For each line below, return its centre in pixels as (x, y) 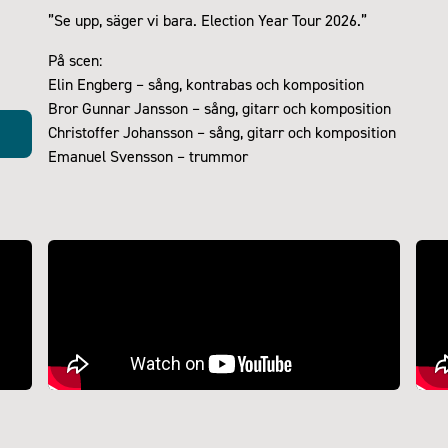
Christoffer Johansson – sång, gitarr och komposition (222, 132)
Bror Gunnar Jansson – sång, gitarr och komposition (219, 108)
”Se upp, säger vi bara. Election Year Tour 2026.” (207, 20)
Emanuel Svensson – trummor (148, 156)
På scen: (75, 60)
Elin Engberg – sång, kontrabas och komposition (206, 84)
